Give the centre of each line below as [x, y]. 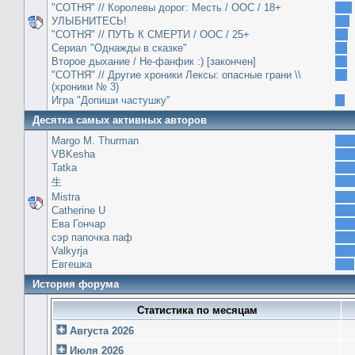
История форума [76, 284]
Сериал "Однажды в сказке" [119, 48]
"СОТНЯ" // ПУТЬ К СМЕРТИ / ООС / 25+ [151, 34]
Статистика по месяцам [197, 310]
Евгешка [72, 264]
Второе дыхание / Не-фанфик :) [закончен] [154, 61]
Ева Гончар [78, 223]
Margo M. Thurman [95, 140]
